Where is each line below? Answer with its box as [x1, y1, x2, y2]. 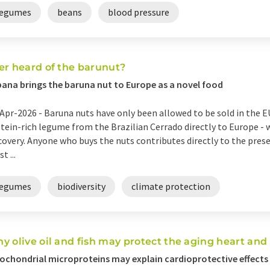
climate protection [131, 180, 210, 192]
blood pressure [108, 6, 169, 18]
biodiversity [57, 180, 105, 192]
